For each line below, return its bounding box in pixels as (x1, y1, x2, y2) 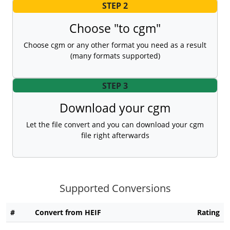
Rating (197, 207, 220, 218)
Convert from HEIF (35, 207, 101, 218)
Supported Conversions (59, 181, 171, 196)
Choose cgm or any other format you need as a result (24, 40, 206, 50)
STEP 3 (102, 80, 128, 91)
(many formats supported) (70, 51, 160, 61)
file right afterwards (81, 130, 149, 141)
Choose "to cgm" (69, 20, 161, 37)
